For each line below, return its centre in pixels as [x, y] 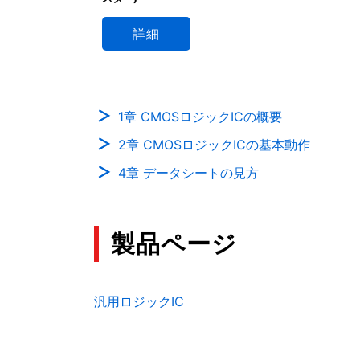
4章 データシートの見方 [188, 172]
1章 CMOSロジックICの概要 [200, 116]
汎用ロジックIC [139, 302]
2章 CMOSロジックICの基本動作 [214, 144]
